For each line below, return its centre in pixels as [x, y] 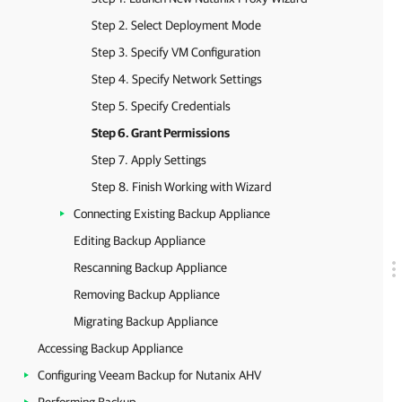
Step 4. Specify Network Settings [177, 79]
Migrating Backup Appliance [146, 321]
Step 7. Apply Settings [149, 160]
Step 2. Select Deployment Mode [176, 25]
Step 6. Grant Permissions [161, 133]
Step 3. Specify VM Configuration [176, 52]
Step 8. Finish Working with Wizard [182, 187]
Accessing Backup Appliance [110, 348]
